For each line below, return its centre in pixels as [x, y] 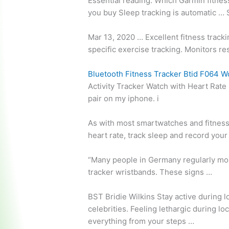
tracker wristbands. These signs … [150, 172]
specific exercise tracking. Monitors [154, 50]
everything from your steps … [141, 221]
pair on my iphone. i [124, 99]
